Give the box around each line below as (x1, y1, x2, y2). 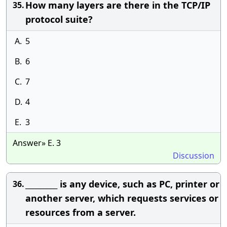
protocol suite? (25, 13, 93, 25)
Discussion (173, 150, 214, 161)
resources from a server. (25, 206, 136, 218)
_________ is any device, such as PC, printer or (25, 178, 219, 190)
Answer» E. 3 (13, 137, 61, 148)
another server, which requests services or (25, 192, 218, 204)
